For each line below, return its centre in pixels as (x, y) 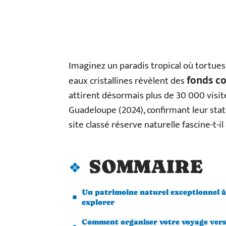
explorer (98, 202)
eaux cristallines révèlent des (128, 81)
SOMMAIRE (146, 166)
